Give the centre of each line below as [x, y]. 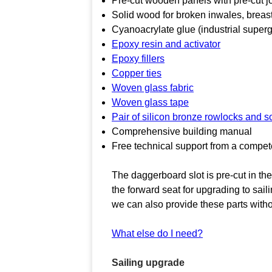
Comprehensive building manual [182, 131]
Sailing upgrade [148, 262]
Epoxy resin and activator [166, 44]
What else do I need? [157, 233]
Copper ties [137, 73]
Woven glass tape [150, 102]
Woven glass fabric [153, 87]
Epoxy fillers [138, 58]
